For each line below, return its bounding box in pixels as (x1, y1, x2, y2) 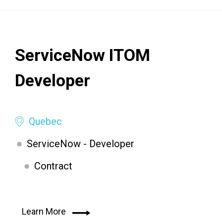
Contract (34, 160, 72, 172)
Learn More (22, 206, 66, 217)
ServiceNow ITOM (15, 45, 150, 65)
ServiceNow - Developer (27, 137, 134, 150)
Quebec (29, 115, 62, 127)
